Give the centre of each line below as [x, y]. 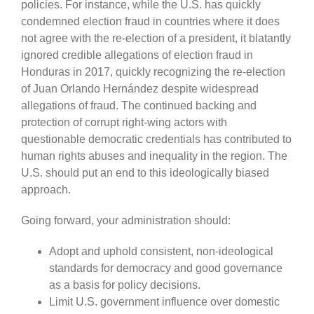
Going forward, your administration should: [126, 220]
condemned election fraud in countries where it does [150, 21]
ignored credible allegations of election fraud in [137, 55]
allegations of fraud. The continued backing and [139, 105]
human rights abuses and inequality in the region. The [154, 156]
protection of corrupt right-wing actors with [124, 122]
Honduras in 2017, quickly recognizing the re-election [153, 71]
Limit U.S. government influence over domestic [164, 301]
